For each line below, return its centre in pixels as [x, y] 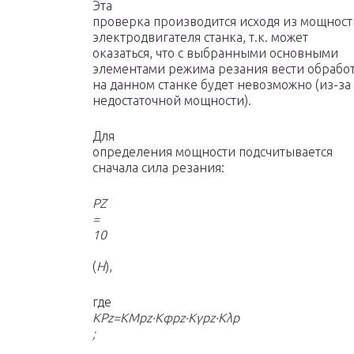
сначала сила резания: [158, 168]
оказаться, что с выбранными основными [215, 53]
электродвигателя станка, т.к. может [200, 38]
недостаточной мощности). [172, 101]
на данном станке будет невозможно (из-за [222, 85]
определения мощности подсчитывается [213, 152]
